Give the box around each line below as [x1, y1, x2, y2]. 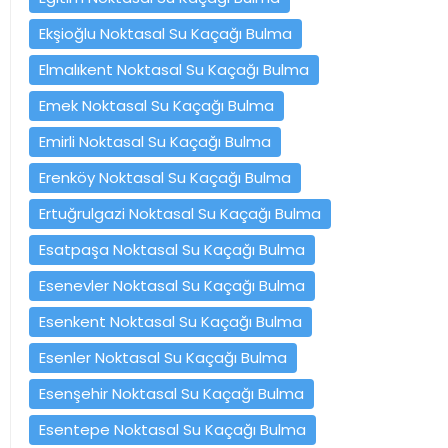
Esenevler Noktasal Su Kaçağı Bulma [39, 274, 305, 296]
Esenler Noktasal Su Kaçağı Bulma [39, 346, 287, 368]
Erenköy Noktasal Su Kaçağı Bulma [39, 166, 291, 188]
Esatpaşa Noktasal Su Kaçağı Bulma [39, 238, 305, 260]
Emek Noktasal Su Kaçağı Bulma [39, 94, 274, 116]
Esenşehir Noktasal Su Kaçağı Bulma [39, 382, 304, 404]
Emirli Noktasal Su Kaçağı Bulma [39, 130, 271, 152]
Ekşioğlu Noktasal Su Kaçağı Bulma [39, 22, 292, 44]
